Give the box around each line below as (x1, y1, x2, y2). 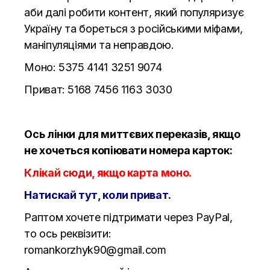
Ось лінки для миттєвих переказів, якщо (24, 127, 240, 140)
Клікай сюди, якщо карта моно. (24, 166, 194, 179)
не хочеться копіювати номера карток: (24, 143, 233, 157)
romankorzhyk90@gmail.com (24, 243, 166, 256)
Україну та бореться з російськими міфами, (24, 22, 243, 35)
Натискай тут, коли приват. (24, 188, 174, 201)
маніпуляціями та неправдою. (24, 38, 174, 51)
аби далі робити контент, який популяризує (24, 5, 244, 19)
